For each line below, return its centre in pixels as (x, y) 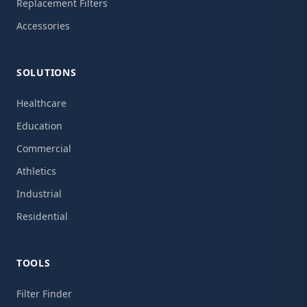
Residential (42, 216)
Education (39, 126)
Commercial (44, 148)
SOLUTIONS (47, 72)
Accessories (43, 26)
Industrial (39, 194)
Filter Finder (44, 294)
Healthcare (41, 103)
